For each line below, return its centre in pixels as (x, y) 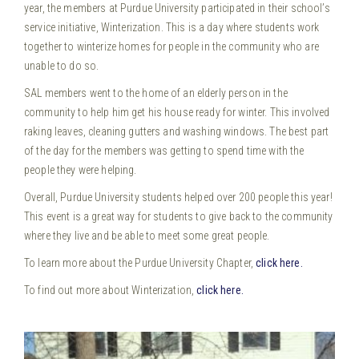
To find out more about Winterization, (111, 290)
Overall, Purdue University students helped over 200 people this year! (178, 197)
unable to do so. (63, 65)
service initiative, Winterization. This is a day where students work (172, 27)
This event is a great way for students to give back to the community (179, 216)
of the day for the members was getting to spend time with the (164, 150)
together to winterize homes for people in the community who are (171, 46)
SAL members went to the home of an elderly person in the (156, 93)
